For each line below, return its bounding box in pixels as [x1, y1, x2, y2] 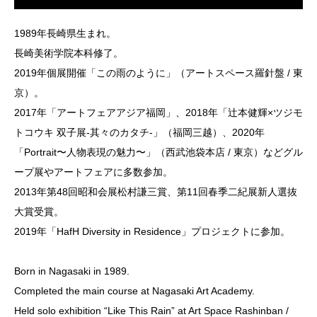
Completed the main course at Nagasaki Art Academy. [14, 284, 255, 296]
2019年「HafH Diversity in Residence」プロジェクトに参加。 [14, 225, 290, 237]
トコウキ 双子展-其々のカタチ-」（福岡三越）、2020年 [14, 126, 265, 138]
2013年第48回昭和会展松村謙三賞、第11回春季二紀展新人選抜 [14, 185, 297, 197]
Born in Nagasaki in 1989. [14, 265, 129, 277]
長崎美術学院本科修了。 [14, 47, 123, 59]
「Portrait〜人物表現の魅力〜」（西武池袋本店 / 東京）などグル [14, 146, 303, 158]
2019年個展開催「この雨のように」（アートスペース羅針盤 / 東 [14, 67, 303, 79]
